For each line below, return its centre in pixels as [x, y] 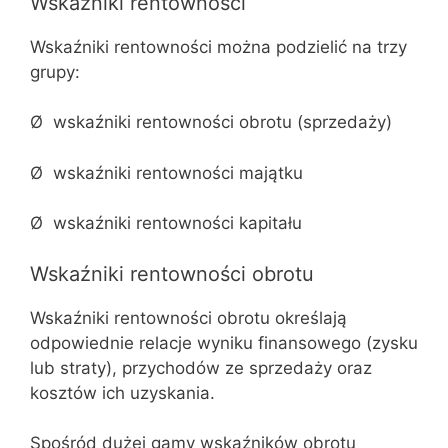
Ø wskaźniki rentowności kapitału [166, 223]
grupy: [55, 71]
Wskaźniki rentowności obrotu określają [188, 317]
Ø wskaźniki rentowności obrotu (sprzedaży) [211, 122]
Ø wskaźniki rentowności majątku [166, 172]
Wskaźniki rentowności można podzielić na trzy [218, 46]
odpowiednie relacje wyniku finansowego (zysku [224, 342]
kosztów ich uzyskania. [122, 392]
